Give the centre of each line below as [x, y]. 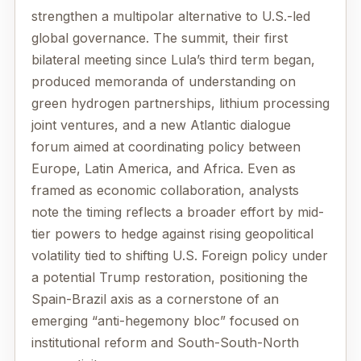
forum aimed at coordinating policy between [166, 147]
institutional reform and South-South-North [165, 343]
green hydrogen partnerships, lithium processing [180, 104]
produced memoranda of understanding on [164, 82]
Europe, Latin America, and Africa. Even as [164, 169]
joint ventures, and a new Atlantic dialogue [161, 125]
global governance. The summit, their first [160, 38]
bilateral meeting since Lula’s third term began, [173, 60]
